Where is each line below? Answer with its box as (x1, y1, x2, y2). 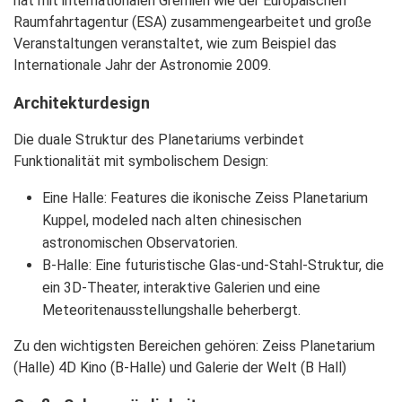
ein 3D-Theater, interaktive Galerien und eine (42, 279, 320, 296)
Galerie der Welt (196, 359, 297, 376)
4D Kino (58, 359, 107, 376)
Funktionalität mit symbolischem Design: (13, 153, 268, 170)
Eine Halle (42, 189, 104, 206)
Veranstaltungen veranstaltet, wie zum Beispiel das (13, 35, 336, 52)
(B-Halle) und (107, 359, 196, 376)
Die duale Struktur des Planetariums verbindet (13, 131, 304, 148)
